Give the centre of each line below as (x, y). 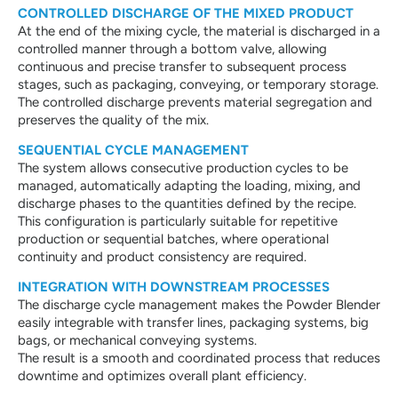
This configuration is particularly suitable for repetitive (178, 221)
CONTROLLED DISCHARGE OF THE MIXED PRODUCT (186, 13)
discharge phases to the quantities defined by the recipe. (187, 203)
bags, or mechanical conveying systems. (137, 341)
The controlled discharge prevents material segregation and (195, 102)
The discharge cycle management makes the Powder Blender (199, 305)
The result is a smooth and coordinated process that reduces (199, 358)
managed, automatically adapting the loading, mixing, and (189, 185)
